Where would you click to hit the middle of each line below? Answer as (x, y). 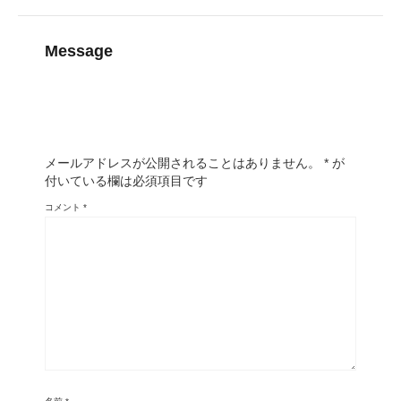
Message (79, 51)
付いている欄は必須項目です (126, 181)
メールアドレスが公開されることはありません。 (183, 163)
